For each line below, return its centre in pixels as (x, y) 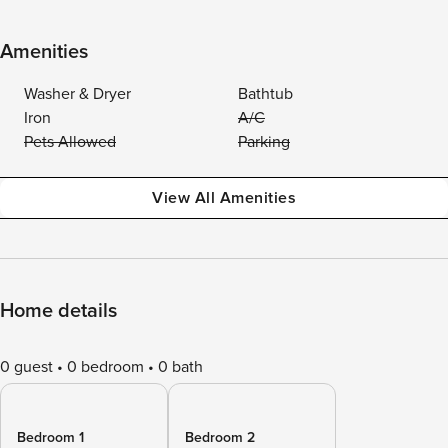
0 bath (180, 367)
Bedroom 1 (50, 437)
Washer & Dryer (77, 94)
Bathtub (265, 94)
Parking (264, 142)
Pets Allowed (70, 142)
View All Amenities (224, 198)
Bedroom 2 (220, 437)
